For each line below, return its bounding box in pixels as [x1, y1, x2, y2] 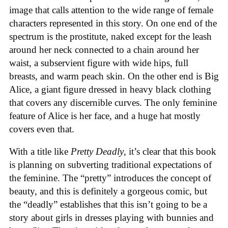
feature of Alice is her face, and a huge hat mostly [9, 110, 201, 121]
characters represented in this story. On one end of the [9, 17, 217, 28]
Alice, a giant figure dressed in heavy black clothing [9, 83, 211, 95]
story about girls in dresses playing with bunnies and [9, 212, 214, 223]
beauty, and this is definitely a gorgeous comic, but [9, 186, 207, 197]
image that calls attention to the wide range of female [9, 4, 213, 15]
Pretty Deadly [71, 146, 124, 157]
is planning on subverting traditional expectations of [9, 159, 212, 170]
